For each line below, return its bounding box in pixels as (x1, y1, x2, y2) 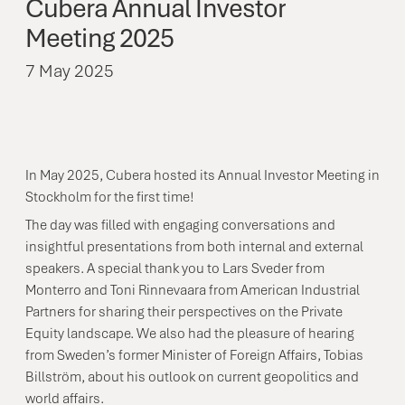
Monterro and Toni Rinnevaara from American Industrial (25, 281, 360, 299)
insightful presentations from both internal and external (25, 238, 363, 256)
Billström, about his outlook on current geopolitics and (25, 368, 359, 386)
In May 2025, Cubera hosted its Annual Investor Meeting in (25, 166, 380, 184)
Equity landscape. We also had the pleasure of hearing (25, 325, 354, 343)
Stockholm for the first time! (25, 188, 194, 206)
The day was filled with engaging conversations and (25, 216, 335, 234)
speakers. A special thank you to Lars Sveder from (25, 259, 325, 278)
